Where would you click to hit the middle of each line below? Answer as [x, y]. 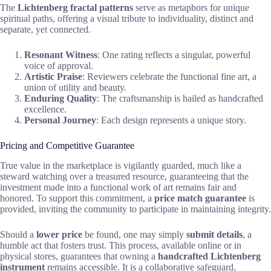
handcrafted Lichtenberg [209, 256]
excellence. [45, 109]
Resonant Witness [61, 54]
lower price [59, 234]
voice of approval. [59, 65]
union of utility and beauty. [75, 87]
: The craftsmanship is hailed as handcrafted [180, 98]
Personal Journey [60, 120]
